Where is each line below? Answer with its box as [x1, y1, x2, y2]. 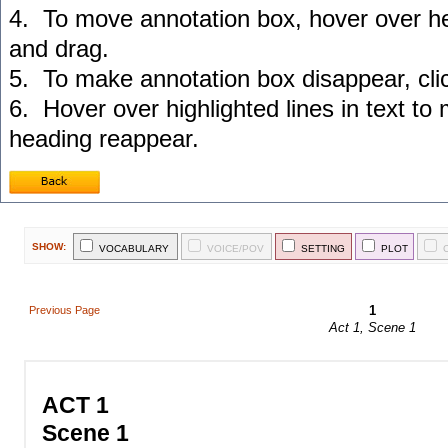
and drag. [9, 35, 109, 62]
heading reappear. [9, 125, 199, 152]
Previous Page [29, 304, 100, 316]
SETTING [301, 243, 345, 254]
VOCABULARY [99, 243, 169, 254]
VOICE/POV [207, 243, 264, 254]
